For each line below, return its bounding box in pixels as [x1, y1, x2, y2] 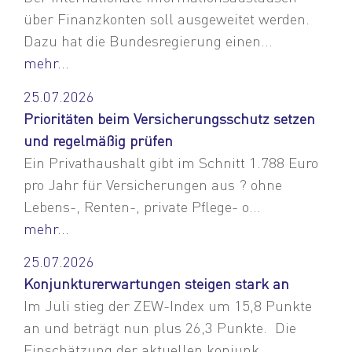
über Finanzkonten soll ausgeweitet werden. [24, 9, 313, 29]
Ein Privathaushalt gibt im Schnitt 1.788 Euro [24, 152, 318, 172]
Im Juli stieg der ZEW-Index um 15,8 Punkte [24, 295, 312, 315]
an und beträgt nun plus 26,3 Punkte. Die [24, 317, 296, 337]
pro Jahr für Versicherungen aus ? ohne [24, 174, 282, 194]
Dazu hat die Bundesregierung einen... [24, 31, 273, 51]
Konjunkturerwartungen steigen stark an [24, 273, 289, 293]
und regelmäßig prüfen [24, 130, 173, 150]
